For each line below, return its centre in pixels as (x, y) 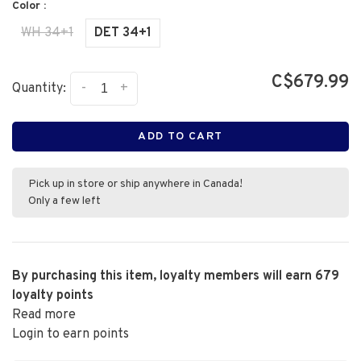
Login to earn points (71, 334)
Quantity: (39, 89)
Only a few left (64, 201)
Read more (44, 315)
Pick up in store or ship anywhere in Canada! (135, 184)
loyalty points (53, 296)
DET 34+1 (123, 33)
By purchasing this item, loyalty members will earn (164, 276)
